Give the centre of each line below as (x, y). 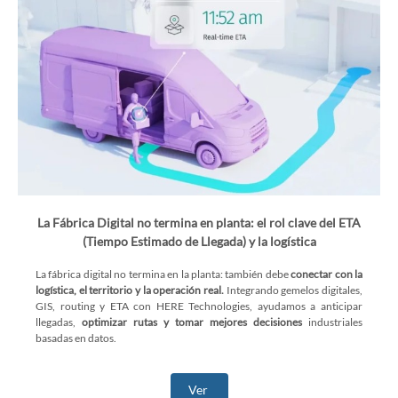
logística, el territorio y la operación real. (130, 290)
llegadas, (59, 322)
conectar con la (327, 274)
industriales (332, 322)
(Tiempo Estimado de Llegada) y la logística (199, 241)
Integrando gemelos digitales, (293, 290)
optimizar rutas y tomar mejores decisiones (192, 322)
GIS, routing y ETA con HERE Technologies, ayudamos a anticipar (199, 306)
